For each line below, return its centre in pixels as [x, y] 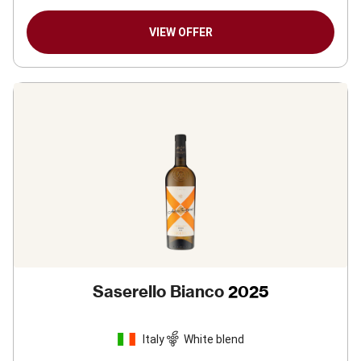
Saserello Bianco [158, 291]
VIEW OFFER [180, 32]
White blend [214, 339]
